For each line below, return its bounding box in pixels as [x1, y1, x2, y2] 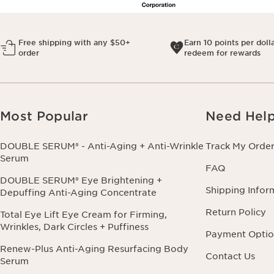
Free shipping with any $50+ [18, 38, 130, 48]
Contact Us [206, 251, 255, 262]
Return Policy [206, 207, 266, 218]
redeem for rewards [183, 48, 261, 58]
